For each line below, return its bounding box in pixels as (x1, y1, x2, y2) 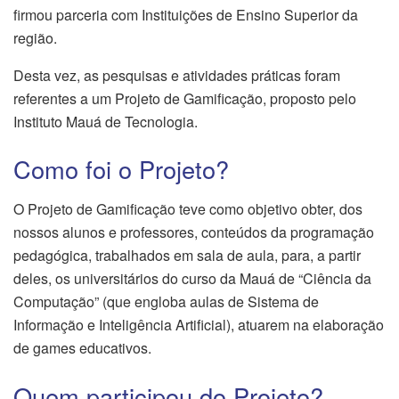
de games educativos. (13, 337, 155, 358)
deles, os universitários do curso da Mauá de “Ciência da (13, 267, 371, 289)
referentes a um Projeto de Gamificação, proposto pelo (13, 87, 356, 109)
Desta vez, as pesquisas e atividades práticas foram (13, 64, 340, 85)
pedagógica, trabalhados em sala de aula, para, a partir (13, 244, 361, 265)
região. (13, 27, 57, 48)
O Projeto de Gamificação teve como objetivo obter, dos (13, 198, 362, 219)
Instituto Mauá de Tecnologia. (13, 110, 205, 132)
